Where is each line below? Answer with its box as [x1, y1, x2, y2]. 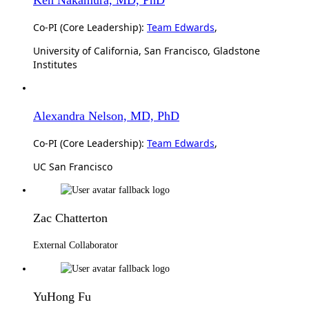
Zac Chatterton [33, 210, 108, 225]
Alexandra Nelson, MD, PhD [33, 108, 179, 123]
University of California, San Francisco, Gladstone [33, 43, 260, 57]
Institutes [33, 57, 77, 71]
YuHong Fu [33, 289, 91, 303]
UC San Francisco [33, 159, 112, 173]
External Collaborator [33, 239, 118, 250]
